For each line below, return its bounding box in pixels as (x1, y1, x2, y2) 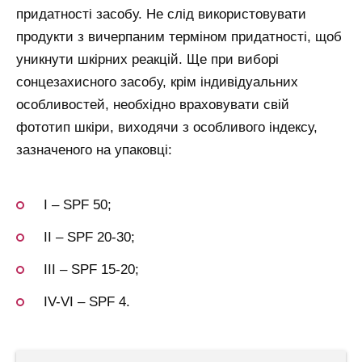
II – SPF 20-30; (44, 229, 135, 246)
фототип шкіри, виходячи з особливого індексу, (16, 119, 318, 135)
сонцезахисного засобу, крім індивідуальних (16, 74, 298, 90)
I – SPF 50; (44, 197, 112, 213)
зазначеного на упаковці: (16, 141, 172, 158)
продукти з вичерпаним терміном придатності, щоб (16, 28, 342, 44)
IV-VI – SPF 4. (44, 294, 130, 310)
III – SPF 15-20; (44, 262, 139, 278)
